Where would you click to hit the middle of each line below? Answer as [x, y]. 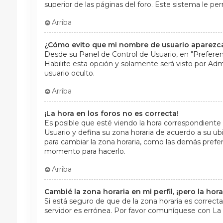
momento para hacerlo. [85, 151]
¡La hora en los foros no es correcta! [111, 113]
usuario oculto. [69, 73]
